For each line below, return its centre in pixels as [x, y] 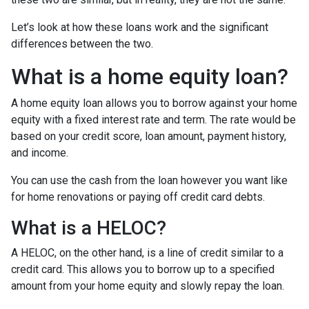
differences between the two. [82, 43]
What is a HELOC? [89, 228]
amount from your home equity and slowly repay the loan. [148, 286]
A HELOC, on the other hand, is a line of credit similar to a [147, 252]
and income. [41, 152]
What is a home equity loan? [150, 76]
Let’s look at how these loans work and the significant [140, 27]
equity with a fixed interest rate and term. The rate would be [153, 119]
